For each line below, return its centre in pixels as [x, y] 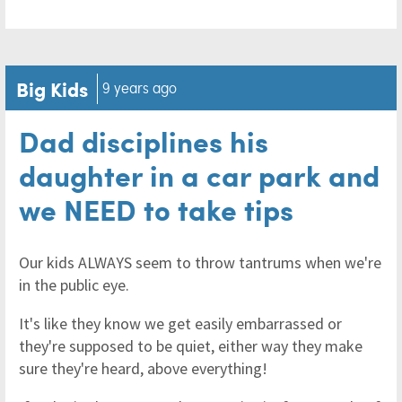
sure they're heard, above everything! [143, 368]
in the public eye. [76, 285]
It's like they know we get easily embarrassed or [180, 323]
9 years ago [140, 87]
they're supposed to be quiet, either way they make [191, 346]
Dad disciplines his [144, 140]
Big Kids [52, 88]
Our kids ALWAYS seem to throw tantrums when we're [200, 262]
